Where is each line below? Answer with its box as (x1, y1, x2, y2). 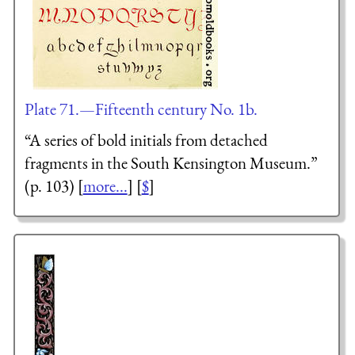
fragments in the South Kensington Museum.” (24, 152, 318, 174)
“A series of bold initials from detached (24, 129, 268, 151)
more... (82, 175, 128, 197)
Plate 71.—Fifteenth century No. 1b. (24, 97, 258, 120)
